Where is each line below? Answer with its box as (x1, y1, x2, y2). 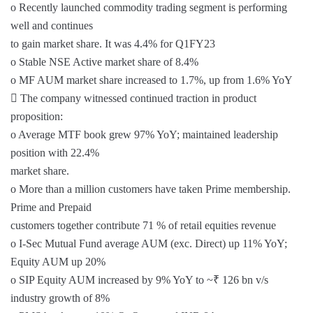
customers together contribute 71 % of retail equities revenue (10, 219, 276, 231)
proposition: (10, 110, 63, 122)
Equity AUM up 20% (10, 256, 105, 268)
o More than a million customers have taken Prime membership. (10, 183, 291, 195)
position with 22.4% (10, 147, 99, 159)
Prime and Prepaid (10, 201, 92, 213)
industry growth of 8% (10, 292, 110, 304)
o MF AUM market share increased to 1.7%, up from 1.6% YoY (10, 74, 293, 86)
